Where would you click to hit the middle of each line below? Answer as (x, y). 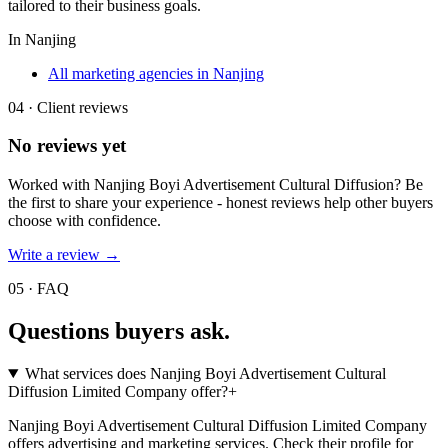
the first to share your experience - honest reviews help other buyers (220, 203)
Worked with (51, 185)
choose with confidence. (84, 221)
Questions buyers (96, 331)
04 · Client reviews (68, 107)
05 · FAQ (38, 289)
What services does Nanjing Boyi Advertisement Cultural (205, 373)
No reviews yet (67, 146)
